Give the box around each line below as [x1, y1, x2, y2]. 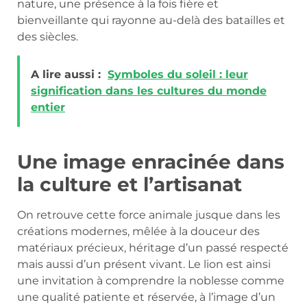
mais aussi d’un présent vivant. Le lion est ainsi [17, 257, 271, 271]
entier [31, 100, 65, 114]
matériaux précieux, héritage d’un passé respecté [17, 241, 288, 254]
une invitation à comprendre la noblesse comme [17, 273, 284, 287]
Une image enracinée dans [17, 149, 284, 173]
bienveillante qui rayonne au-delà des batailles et [17, 14, 285, 27]
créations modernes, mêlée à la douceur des [17, 224, 260, 238]
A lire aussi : [31, 67, 101, 81]
